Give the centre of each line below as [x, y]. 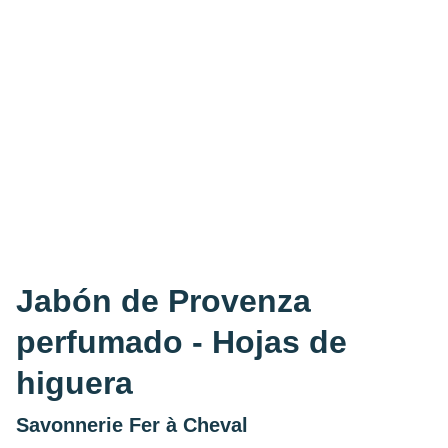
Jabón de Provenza [163, 300]
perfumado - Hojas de [181, 341]
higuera [74, 382]
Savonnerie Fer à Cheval [132, 424]
